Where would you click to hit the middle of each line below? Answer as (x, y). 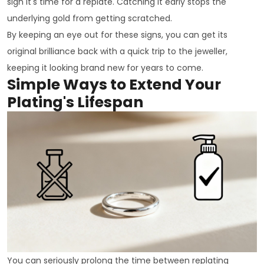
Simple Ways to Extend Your (114, 85)
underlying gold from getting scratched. (90, 19)
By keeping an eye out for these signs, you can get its (117, 35)
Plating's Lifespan (75, 103)
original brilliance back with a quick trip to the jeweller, (117, 52)
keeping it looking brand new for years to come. (105, 68)
